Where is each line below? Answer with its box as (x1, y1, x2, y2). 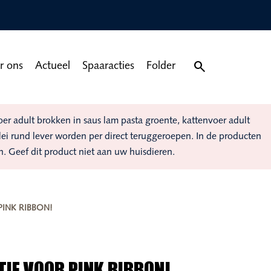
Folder (146, 60, 175, 72)
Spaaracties (82, 60, 134, 72)
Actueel (35, 60, 70, 72)
